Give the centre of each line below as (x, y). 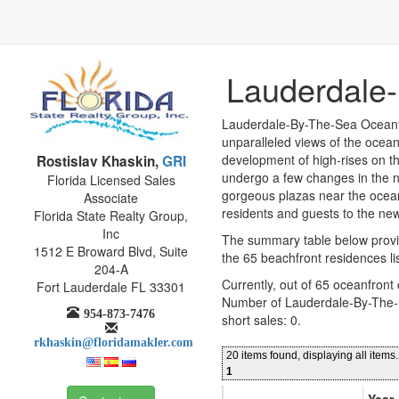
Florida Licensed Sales (111, 179)
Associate (111, 197)
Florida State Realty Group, (111, 215)
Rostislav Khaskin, (97, 161)
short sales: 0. (261, 320)
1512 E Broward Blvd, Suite (111, 251)
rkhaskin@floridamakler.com (113, 340)
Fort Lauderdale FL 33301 (111, 286)
